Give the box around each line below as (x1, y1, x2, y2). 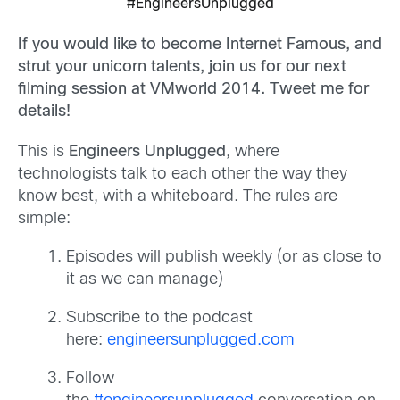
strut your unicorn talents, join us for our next (18, 59, 346, 75)
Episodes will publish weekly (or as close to (66, 249, 382, 265)
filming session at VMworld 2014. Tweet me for (18, 81, 369, 97)
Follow (66, 371, 114, 387)
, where (226, 144, 279, 160)
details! (18, 104, 71, 120)
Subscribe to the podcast (66, 310, 253, 326)
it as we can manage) (66, 271, 223, 287)
